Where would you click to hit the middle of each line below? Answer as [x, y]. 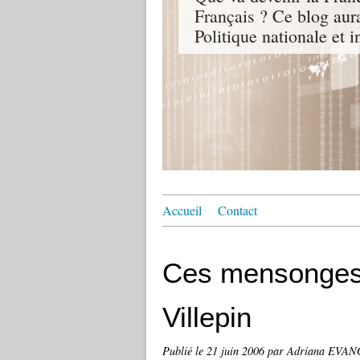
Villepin [207, 317]
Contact [237, 210]
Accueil [182, 210]
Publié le [184, 351]
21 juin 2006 [237, 351]
